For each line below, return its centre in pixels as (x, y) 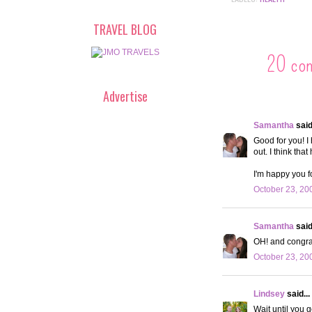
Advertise (125, 96)
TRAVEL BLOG (125, 30)
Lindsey (269, 294)
